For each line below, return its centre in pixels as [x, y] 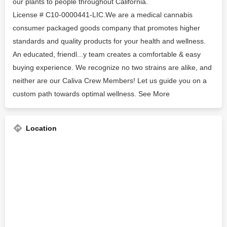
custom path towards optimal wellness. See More [91, 94]
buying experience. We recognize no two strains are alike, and [112, 67]
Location [41, 128]
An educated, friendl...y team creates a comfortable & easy [107, 54]
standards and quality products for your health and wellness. [109, 41]
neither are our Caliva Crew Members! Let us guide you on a [110, 81]
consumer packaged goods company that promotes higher [106, 28]
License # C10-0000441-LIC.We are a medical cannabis [103, 15]
